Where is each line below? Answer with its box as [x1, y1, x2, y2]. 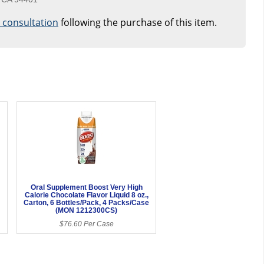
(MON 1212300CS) [55, 206, 118, 214]
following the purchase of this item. [58, 15, 217, 29]
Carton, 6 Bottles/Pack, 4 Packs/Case [24, 198, 150, 207]
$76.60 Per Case [59, 219, 114, 228]
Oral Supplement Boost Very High [30, 183, 143, 192]
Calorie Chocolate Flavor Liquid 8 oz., [24, 190, 148, 199]
